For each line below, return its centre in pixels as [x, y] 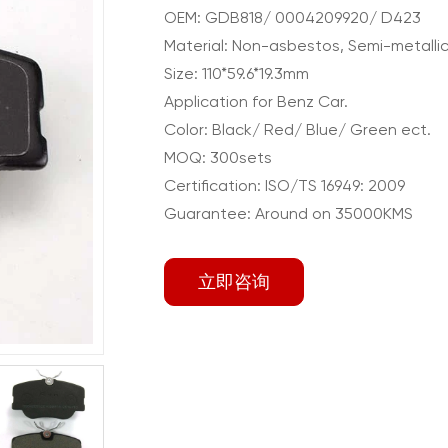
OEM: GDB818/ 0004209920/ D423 [292, 17]
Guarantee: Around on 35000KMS [288, 213]
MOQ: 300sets [218, 157]
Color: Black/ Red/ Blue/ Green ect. [297, 129]
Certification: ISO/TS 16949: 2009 [284, 185]
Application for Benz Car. [256, 101]
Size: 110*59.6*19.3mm [236, 73]
